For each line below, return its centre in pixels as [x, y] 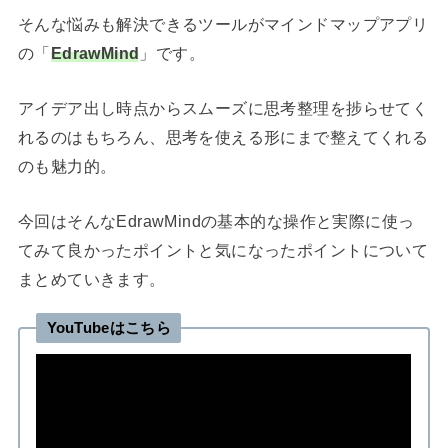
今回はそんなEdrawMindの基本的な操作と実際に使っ [216, 221]
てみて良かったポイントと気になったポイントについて [223, 250]
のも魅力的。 [67, 165]
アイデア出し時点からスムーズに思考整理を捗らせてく [223, 107]
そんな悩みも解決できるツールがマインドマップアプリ [223, 23]
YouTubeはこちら [108, 327]
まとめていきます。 [91, 279]
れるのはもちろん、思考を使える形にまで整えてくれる [223, 136]
